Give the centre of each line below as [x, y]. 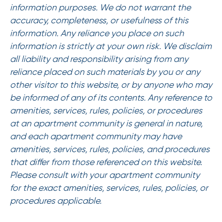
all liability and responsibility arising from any [99, 59]
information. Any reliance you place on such [97, 33]
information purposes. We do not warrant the [100, 8]
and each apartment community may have [96, 137]
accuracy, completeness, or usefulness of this [99, 21]
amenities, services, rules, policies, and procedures [110, 149]
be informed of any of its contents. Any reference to [111, 98]
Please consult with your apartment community [105, 175]
